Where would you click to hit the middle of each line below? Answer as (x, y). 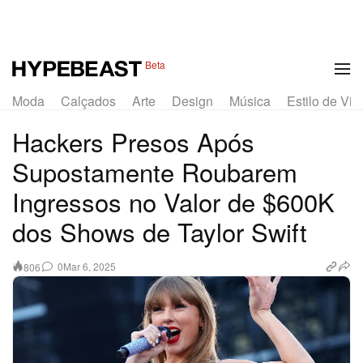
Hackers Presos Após (133, 141)
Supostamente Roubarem (155, 171)
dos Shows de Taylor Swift (160, 231)
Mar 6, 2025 (90, 267)
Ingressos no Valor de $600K (173, 201)
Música (250, 100)
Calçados (88, 100)
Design (192, 100)
